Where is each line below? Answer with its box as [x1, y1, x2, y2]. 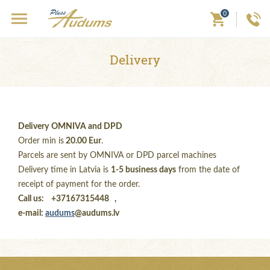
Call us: [18, 195, 44, 203]
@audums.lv [75, 209, 119, 218]
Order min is [18, 137, 64, 145]
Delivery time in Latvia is [18, 166, 111, 174]
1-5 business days [111, 166, 176, 174]
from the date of [176, 166, 240, 174]
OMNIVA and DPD [51, 122, 122, 131]
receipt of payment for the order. [18, 180, 140, 189]
